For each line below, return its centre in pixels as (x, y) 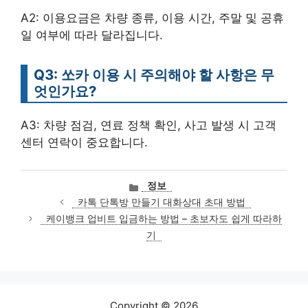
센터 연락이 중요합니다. (84, 142)
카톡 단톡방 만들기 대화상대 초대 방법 (161, 202)
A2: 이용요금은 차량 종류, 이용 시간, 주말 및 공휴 (152, 18)
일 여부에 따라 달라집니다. (92, 35)
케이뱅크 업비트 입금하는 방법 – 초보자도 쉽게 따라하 (164, 219)
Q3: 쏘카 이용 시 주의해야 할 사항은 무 (154, 75)
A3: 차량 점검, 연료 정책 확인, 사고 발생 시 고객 (148, 125)
